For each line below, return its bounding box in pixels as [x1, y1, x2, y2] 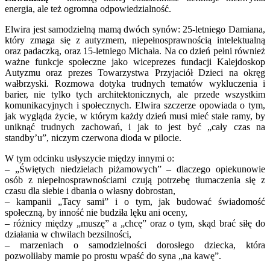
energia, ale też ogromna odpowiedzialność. [5, 3, 171, 14]
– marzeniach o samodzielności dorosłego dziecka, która [5, 239, 265, 250]
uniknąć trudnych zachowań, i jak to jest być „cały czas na [5, 121, 265, 132]
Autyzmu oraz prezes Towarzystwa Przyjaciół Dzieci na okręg [5, 67, 265, 78]
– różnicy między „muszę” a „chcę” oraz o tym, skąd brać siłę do [5, 218, 265, 228]
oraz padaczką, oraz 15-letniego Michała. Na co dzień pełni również [5, 45, 265, 56]
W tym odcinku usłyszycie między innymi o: [5, 152, 174, 163]
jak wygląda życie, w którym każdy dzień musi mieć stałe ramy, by [5, 110, 265, 121]
